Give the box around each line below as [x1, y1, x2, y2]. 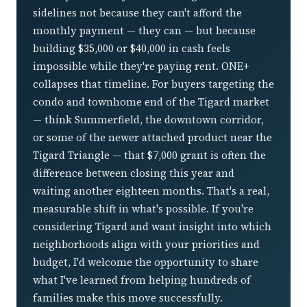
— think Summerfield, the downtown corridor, [33, 112, 264, 127]
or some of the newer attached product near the [33, 130, 272, 145]
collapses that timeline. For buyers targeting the [33, 76, 274, 91]
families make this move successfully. [33, 290, 223, 305]
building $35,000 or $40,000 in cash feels [33, 40, 230, 56]
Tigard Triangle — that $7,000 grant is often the [33, 147, 266, 162]
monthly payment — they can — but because [33, 23, 256, 38]
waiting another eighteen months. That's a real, [33, 183, 269, 198]
